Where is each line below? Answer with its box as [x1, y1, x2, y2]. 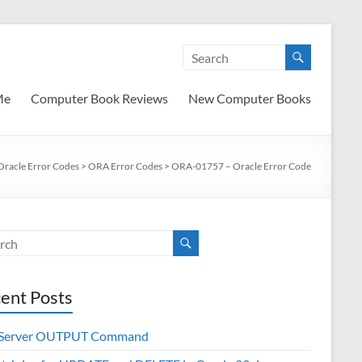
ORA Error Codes [88, 160, 162, 172]
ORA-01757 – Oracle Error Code [171, 160, 311, 172]
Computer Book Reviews [31, 90, 168, 106]
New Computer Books [188, 90, 311, 106]
